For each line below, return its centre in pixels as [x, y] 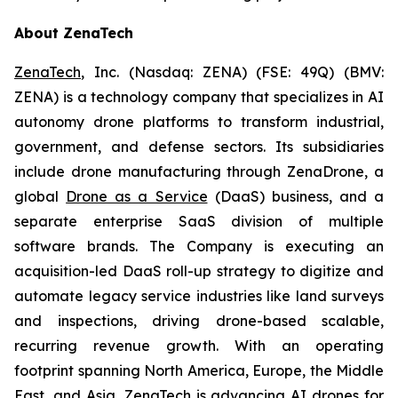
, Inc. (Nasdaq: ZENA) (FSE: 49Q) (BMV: [232, 72]
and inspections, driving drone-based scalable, [199, 321]
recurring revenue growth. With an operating [199, 346]
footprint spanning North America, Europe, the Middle [199, 370]
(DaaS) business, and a [295, 196]
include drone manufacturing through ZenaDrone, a [199, 171]
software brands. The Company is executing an [199, 246]
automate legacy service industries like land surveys [199, 296]
